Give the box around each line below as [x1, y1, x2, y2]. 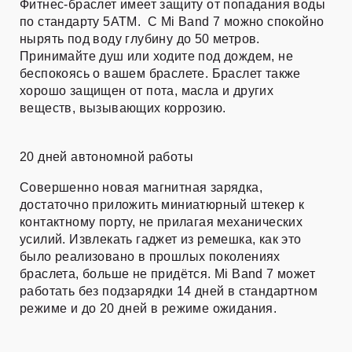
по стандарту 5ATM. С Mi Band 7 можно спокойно [20, 15, 324, 29]
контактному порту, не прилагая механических [20, 215, 303, 229]
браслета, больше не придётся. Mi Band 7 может [20, 267, 315, 281]
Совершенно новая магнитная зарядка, [20, 181, 262, 195]
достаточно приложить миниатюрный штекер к [20, 198, 305, 212]
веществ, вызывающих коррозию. [20, 101, 226, 115]
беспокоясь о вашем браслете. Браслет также [20, 67, 301, 81]
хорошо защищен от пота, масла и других [20, 84, 274, 98]
